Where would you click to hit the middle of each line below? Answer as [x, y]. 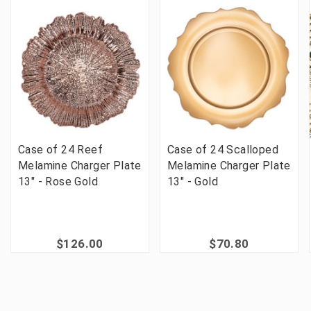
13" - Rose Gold [58, 181]
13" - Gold [193, 181]
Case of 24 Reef [61, 149]
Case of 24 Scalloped [223, 149]
